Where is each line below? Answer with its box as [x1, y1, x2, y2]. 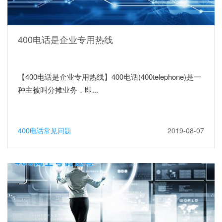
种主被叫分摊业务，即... [18, 84, 98, 95]
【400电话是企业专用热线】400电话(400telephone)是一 [18, 71, 201, 82]
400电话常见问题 [18, 125, 71, 135]
